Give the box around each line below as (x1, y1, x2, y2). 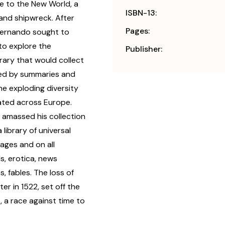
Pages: (126, 26, 150, 37)
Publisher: (126, 44, 162, 55)
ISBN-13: (126, 8, 157, 19)
